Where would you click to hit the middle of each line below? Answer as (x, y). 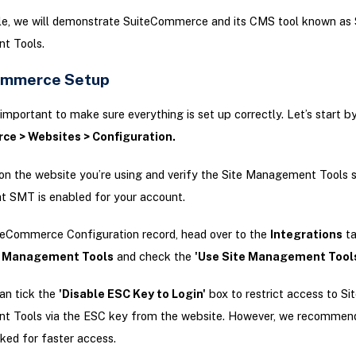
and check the (154, 256)
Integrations (306, 234)
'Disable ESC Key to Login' (132, 293)
